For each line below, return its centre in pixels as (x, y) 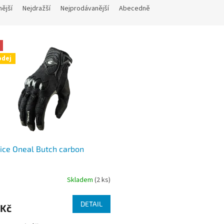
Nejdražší (36, 9)
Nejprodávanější (85, 9)
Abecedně (134, 9)
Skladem (80, 180)
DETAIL (91, 203)
